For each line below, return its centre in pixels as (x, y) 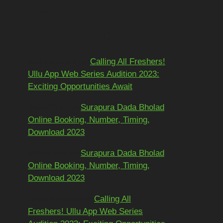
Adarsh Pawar (54, 199)
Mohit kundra (52, 61)
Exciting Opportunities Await (80, 86)
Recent (55, 14)
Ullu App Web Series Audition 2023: (94, 74)
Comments (70, 35)
